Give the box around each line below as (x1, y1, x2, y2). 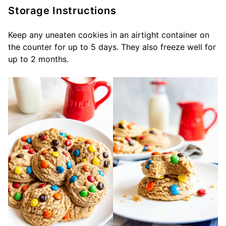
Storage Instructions (8, 4, 117, 17)
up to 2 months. (8, 53, 69, 64)
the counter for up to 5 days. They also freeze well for (8, 41, 216, 52)
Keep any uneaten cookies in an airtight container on (8, 29, 209, 40)
